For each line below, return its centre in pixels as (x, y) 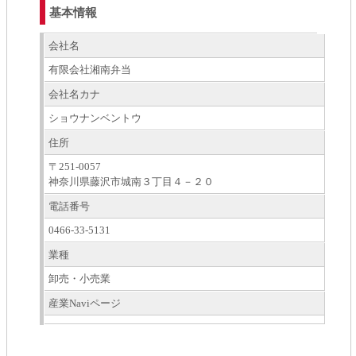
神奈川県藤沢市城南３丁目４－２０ (132, 182)
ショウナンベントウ (95, 118)
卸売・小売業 (80, 279)
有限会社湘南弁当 (90, 70)
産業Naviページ (85, 303)
